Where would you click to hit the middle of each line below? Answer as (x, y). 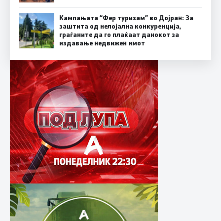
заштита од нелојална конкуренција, (120, 26)
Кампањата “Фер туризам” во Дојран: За (126, 18)
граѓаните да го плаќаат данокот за (119, 35)
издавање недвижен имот (102, 43)
